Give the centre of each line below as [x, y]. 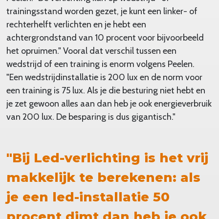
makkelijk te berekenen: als [103, 177]
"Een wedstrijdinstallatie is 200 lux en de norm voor [104, 77]
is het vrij [176, 158]
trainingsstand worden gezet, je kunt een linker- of [102, 11]
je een [29, 197]
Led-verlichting [89, 158]
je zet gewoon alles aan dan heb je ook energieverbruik [109, 103]
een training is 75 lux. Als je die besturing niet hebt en [106, 90]
